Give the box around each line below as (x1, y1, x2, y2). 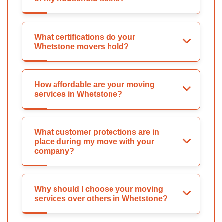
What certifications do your (34, 33, 135, 42)
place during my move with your (34, 137, 154, 146)
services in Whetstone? (34, 90, 122, 99)
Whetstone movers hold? (34, 42, 129, 51)
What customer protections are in (34, 128, 159, 137)
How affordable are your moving (34, 80, 155, 89)
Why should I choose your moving (34, 185, 163, 194)
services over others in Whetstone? (34, 194, 167, 203)
